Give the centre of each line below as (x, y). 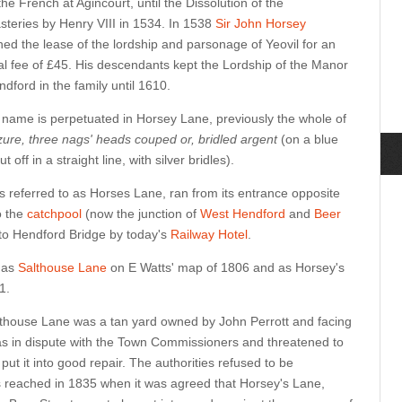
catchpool (54, 214)
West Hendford (243, 214)
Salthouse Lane (62, 267)
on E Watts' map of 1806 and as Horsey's (226, 267)
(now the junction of (141, 214)
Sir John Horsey (261, 23)
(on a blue (308, 139)
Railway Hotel (209, 234)
